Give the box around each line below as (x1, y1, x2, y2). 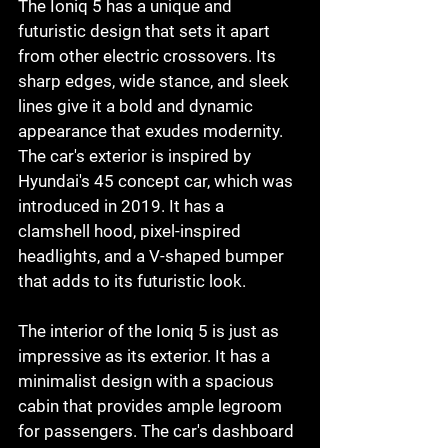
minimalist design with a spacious (18, 371, 278, 392)
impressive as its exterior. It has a (18, 346, 274, 367)
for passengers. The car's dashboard (18, 421, 298, 442)
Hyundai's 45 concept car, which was (18, 171, 297, 192)
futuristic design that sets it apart (18, 21, 274, 42)
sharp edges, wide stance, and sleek (18, 71, 293, 92)
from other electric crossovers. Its (18, 46, 280, 67)
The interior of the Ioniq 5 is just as (18, 321, 283, 342)
